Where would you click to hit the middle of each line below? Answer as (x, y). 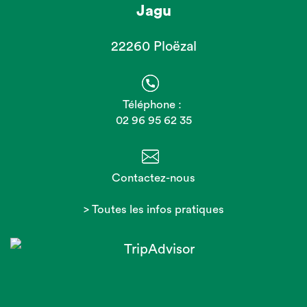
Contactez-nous (153, 178)
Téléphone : (153, 105)
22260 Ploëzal (153, 47)
